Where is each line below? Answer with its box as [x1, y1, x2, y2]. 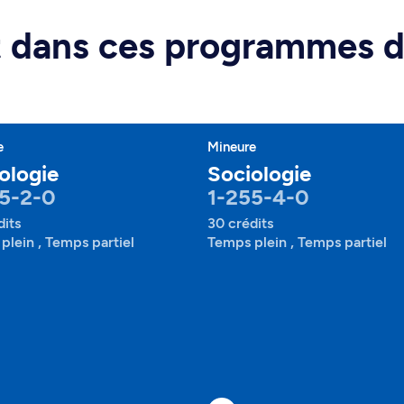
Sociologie [207, 161, 311, 187]
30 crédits [207, 215, 273, 232]
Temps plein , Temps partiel [207, 234, 387, 251]
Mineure [207, 139, 256, 155]
